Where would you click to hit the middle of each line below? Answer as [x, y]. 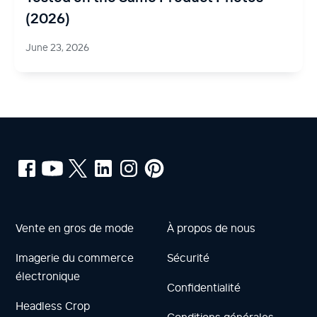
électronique [48, 276]
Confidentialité [204, 288]
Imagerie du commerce [75, 258]
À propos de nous [211, 228]
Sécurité [188, 258]
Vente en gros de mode [75, 228]
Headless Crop [53, 306]
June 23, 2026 [57, 48]
